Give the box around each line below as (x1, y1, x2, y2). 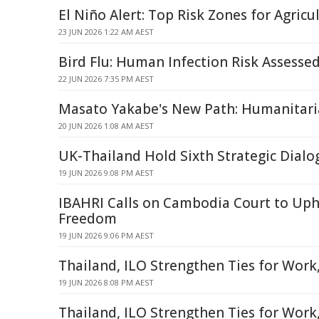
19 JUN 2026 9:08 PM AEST (58, 167, 154, 178)
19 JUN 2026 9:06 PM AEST (58, 230, 154, 241)
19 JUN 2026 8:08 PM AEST (58, 277, 154, 288)
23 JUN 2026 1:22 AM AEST (58, 26, 154, 37)
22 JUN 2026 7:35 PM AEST (58, 73, 154, 84)
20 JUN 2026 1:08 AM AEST (58, 120, 154, 131)
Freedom (58, 209, 117, 228)
